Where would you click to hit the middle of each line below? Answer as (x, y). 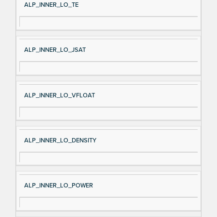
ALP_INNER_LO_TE (51, 5)
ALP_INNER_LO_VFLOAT (59, 95)
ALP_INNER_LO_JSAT (55, 50)
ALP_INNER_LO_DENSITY (60, 140)
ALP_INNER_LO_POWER (58, 185)
